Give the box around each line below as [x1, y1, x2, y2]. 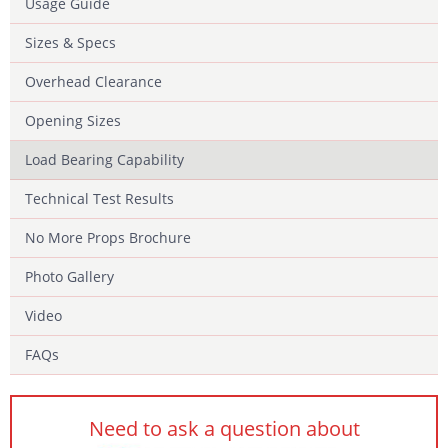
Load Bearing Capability [25, 149, 184, 169]
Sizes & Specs [25, 32, 116, 52]
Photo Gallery [25, 266, 114, 286]
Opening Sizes [25, 110, 121, 130]
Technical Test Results [25, 188, 174, 208]
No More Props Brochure [25, 227, 191, 247]
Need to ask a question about [88, 414, 360, 442]
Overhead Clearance [25, 71, 162, 91]
